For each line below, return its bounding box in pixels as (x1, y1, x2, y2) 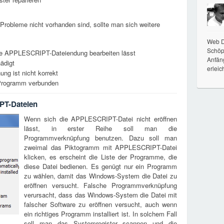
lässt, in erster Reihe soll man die (24, 123, 177, 133)
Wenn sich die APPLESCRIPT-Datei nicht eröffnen (24, 114, 177, 123)
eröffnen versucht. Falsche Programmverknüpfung (24, 180, 177, 190)
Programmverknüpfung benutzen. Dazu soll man (24, 133, 177, 142)
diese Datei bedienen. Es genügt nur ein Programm (24, 161, 177, 171)
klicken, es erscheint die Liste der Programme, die (24, 152, 177, 161)
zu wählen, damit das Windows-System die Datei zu (24, 171, 177, 180)
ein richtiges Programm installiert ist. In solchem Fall (24, 209, 177, 218)
